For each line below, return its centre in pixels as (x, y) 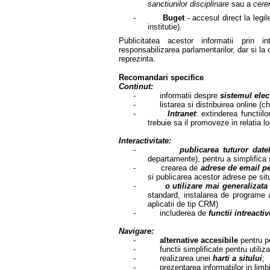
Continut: (136, 86)
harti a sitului (237, 258)
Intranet (182, 114)
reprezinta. (137, 59)
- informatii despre (177, 96)
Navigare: (136, 231)
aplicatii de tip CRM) (183, 204)
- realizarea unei (173, 258)
